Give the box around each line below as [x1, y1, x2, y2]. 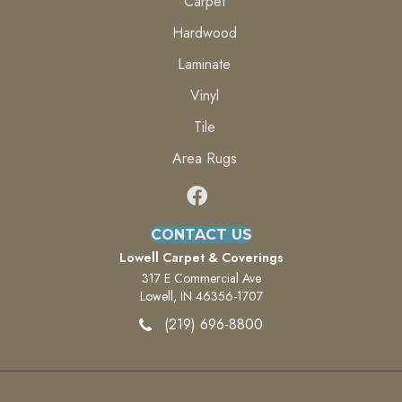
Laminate [178, 53, 231, 74]
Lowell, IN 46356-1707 [139, 286, 263, 305]
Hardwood [171, 22, 237, 43]
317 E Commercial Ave [141, 268, 261, 287]
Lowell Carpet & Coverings [118, 248, 284, 267]
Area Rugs [171, 147, 237, 169]
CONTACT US [150, 225, 252, 243]
